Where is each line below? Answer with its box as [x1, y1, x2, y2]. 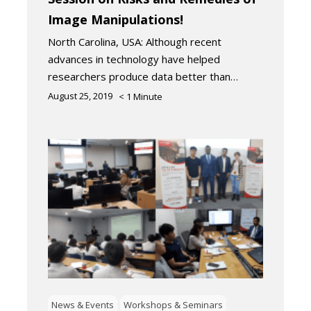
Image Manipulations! [48, 10, 183, 28]
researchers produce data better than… [48, 69, 238, 83]
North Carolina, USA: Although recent [48, 34, 221, 49]
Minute [133, 90, 162, 103]
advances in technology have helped [48, 51, 220, 66]
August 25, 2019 [48, 89, 112, 102]
